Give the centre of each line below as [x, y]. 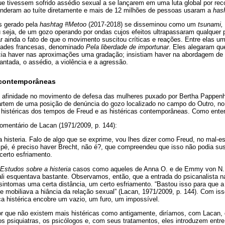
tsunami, [210, 25]
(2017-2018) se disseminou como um [142, 25]
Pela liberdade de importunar [127, 47]
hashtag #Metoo [63, 25]
